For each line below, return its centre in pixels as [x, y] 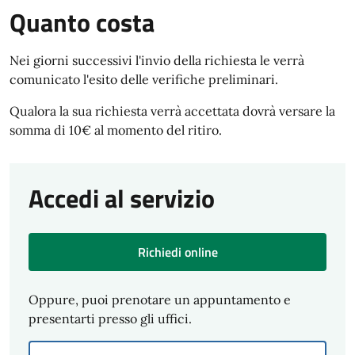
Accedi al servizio [122, 198]
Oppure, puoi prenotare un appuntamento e [160, 300]
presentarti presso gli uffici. [110, 319]
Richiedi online [177, 252]
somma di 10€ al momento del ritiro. [116, 130]
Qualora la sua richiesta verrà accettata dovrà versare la [172, 111]
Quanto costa [82, 22]
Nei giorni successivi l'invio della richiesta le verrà [157, 60]
